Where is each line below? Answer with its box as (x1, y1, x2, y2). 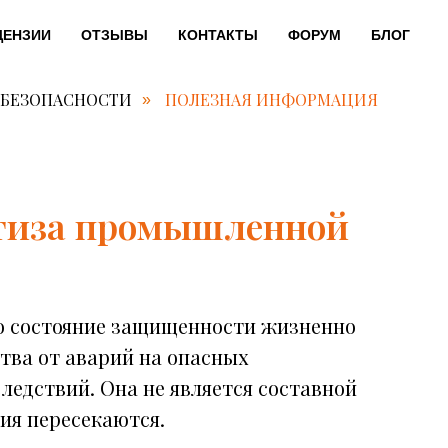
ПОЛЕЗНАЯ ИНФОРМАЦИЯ (165, 89, 378, 110)
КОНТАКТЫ (178, 27, 258, 43)
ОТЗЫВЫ (81, 27, 148, 43)
